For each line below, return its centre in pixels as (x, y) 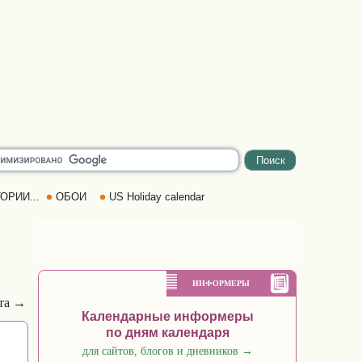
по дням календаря (167, 333)
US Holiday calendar (156, 197)
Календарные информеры (167, 316)
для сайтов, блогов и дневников (162, 351)
